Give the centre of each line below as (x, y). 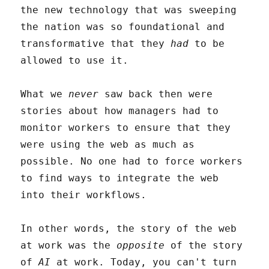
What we (45, 94)
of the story (204, 245)
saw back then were (156, 94)
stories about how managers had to (120, 110)
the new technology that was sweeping (129, 10)
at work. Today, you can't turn (144, 262)
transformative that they (96, 43)
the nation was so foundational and (123, 26)
